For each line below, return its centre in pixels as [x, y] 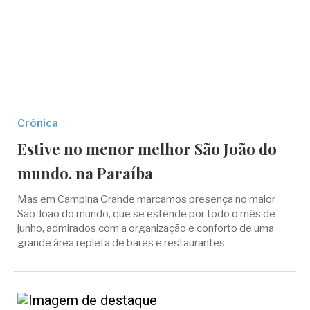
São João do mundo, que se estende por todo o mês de [146, 214]
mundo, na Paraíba [85, 173]
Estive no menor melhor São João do [147, 149]
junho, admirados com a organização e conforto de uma [146, 228]
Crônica [38, 123]
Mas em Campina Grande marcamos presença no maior [146, 199]
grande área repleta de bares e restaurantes [121, 243]
